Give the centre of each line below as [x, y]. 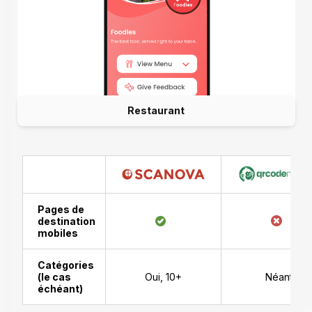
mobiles [57, 233]
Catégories [65, 265]
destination [66, 221]
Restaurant [156, 110]
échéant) [60, 288]
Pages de [61, 209]
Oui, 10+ [163, 276]
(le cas [54, 276]
